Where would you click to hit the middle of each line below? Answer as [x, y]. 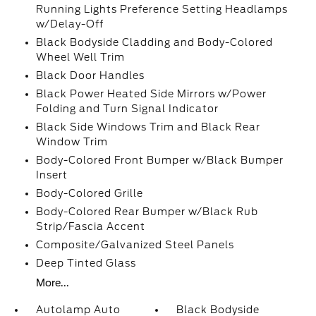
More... [52, 283]
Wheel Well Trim [80, 57]
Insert [51, 175]
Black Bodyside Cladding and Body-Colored [154, 42]
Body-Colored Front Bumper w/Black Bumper [159, 160]
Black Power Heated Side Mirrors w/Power [151, 94]
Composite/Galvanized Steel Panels [135, 245]
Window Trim [72, 142]
